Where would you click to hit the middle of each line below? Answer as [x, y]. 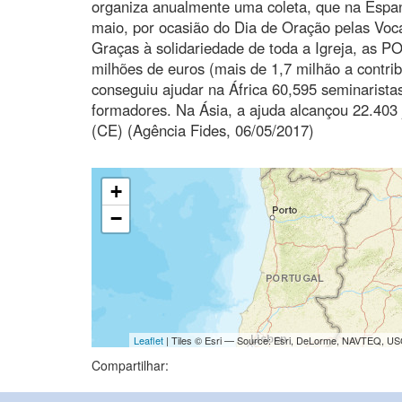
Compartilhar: [130, 365]
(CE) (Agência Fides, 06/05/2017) [203, 130]
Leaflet [148, 340]
